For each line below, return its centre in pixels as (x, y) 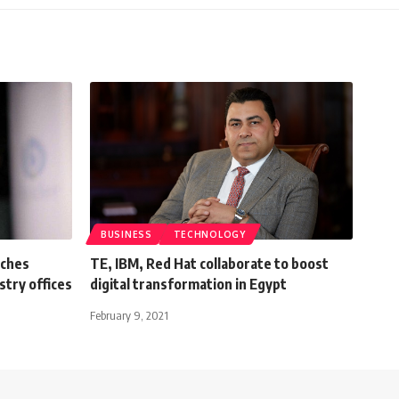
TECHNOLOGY (209, 234)
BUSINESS (126, 234)
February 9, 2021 (129, 315)
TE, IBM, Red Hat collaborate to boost (209, 263)
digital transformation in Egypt (188, 284)
